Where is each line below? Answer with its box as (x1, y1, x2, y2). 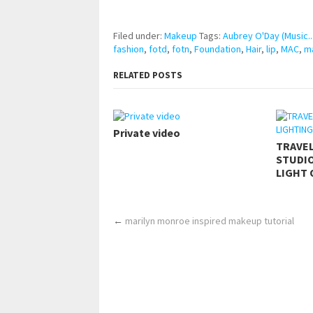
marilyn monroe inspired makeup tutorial (125, 214, 294, 227)
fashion (113, 42, 144, 55)
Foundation (194, 42, 241, 55)
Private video (113, 125, 180, 140)
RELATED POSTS (113, 68, 182, 81)
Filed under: (113, 29, 164, 42)
